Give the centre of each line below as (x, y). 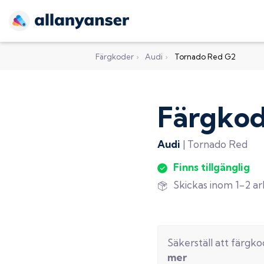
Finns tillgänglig (212, 167)
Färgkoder (115, 56)
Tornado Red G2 (205, 56)
